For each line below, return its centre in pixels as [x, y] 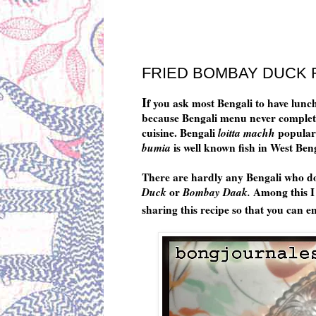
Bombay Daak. [218, 192]
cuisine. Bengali [180, 133]
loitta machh [248, 133]
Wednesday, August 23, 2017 [225, 48]
